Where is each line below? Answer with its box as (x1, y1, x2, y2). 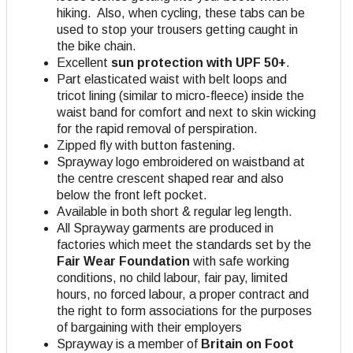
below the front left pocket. (57, 188, 207, 203)
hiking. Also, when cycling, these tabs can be (57, 6, 305, 20)
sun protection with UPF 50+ (111, 56, 286, 70)
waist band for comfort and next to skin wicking (57, 106, 316, 120)
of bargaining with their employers (57, 321, 242, 335)
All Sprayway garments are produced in (57, 221, 273, 236)
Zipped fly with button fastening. (57, 139, 236, 153)
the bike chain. (57, 39, 136, 54)
